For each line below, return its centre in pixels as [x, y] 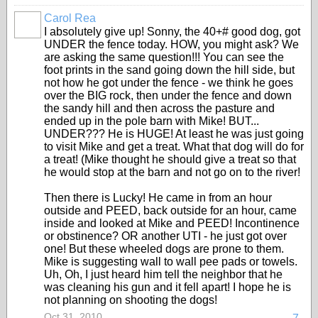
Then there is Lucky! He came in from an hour [158, 198]
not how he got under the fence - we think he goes [169, 83]
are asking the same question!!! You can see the [164, 57]
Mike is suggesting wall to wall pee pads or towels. [171, 262]
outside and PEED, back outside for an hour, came [170, 210]
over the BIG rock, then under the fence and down [168, 95]
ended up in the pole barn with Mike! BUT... [152, 121]
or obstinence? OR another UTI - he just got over [165, 236]
